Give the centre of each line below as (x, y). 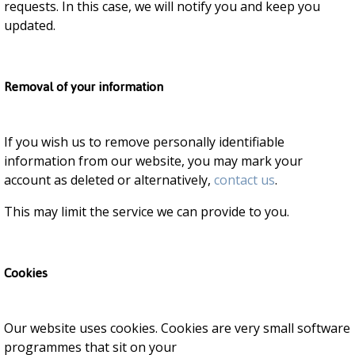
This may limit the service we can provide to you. (147, 212)
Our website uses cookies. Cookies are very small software (177, 328)
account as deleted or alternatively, (109, 180)
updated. (30, 25)
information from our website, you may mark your (153, 161)
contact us (244, 180)
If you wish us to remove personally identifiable (144, 142)
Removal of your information (84, 87)
